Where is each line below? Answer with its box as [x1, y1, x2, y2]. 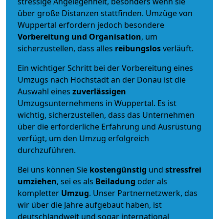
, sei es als [57, 175, 95, 187]
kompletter [18, 187, 61, 198]
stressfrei [165, 164, 201, 175]
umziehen [18, 175, 57, 187]
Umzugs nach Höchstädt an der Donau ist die [18, 74, 186, 85]
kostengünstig [89, 164, 147, 175]
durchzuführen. [18, 144, 76, 155]
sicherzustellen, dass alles [18, 43, 115, 54]
